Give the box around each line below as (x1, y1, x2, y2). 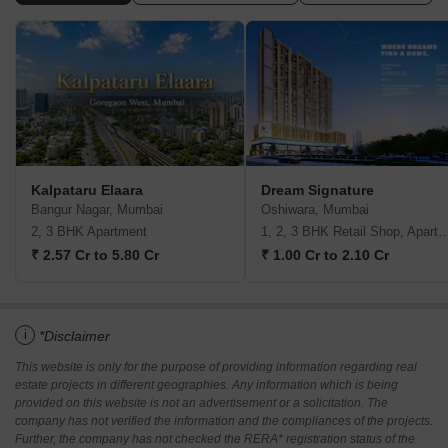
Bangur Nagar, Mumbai (31, 202, 163, 218)
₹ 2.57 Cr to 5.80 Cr (31, 247, 159, 264)
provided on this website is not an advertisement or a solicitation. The (15, 396, 388, 411)
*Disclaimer (39, 328, 110, 345)
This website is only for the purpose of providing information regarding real (15, 360, 417, 375)
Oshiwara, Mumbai (261, 202, 369, 218)
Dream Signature (261, 182, 374, 199)
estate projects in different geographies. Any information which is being (15, 378, 398, 393)
